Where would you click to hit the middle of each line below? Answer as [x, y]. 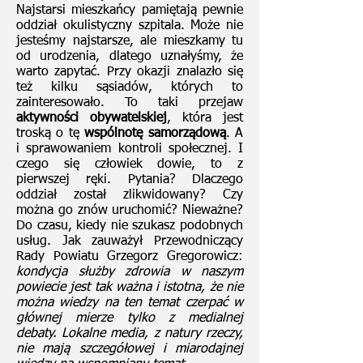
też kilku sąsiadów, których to [130, 88]
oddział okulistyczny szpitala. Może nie [130, 26]
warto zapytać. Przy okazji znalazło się [130, 72]
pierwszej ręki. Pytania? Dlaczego [130, 180]
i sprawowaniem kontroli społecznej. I [130, 149]
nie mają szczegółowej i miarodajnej [130, 349]
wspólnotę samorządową [155, 134]
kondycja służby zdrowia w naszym [130, 272]
